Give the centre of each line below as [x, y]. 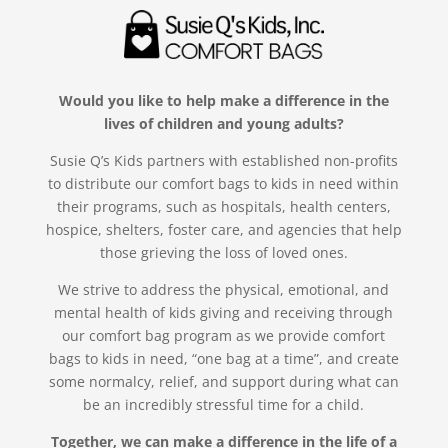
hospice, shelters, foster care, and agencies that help [223, 229]
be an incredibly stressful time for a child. [224, 404]
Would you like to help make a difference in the [223, 100]
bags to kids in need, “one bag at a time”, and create [223, 358]
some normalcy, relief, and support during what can [223, 381]
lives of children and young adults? [223, 123]
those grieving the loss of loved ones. [223, 252]
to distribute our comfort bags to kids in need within [224, 183]
